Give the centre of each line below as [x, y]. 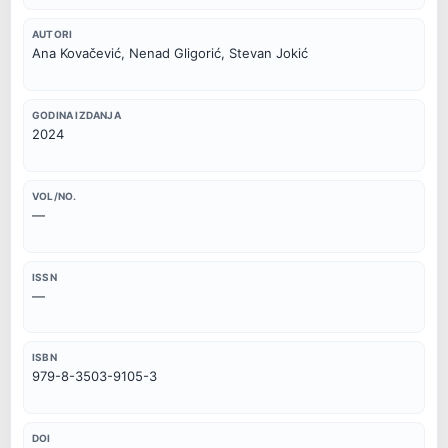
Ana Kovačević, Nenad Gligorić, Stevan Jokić [170, 53]
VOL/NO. [54, 195]
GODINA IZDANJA [76, 115]
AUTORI [52, 34]
